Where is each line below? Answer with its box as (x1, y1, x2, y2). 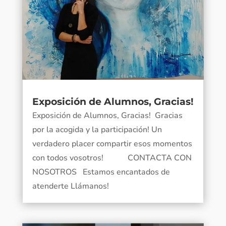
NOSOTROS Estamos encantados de (32, 166, 170, 178)
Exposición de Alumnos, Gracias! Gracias (32, 110, 183, 122)
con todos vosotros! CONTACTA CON (32, 152, 192, 164)
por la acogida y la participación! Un (32, 124, 162, 136)
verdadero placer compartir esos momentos (32, 138, 192, 150)
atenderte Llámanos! (32, 181, 109, 192)
